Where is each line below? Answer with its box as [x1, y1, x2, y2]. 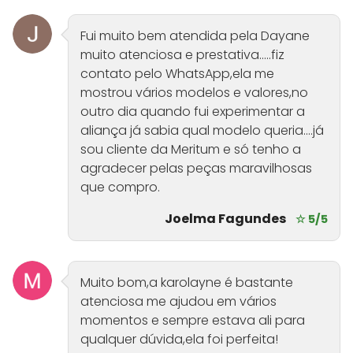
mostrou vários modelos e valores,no [80, 84, 308, 102]
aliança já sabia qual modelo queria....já [80, 121, 324, 140]
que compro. [80, 178, 160, 197]
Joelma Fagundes [165, 210, 286, 229]
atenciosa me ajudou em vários [80, 292, 277, 311]
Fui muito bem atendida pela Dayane [80, 27, 310, 46]
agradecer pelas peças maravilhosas [80, 159, 312, 178]
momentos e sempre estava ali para [80, 311, 305, 330]
